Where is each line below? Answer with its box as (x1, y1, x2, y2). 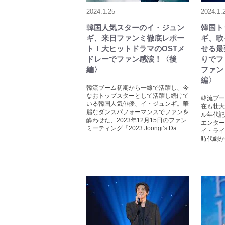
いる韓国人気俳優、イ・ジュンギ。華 (86, 100, 189, 108)
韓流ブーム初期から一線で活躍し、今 (86, 84, 189, 92)
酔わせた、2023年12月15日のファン (86, 117, 187, 124)
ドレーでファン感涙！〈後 (86, 55, 177, 64)
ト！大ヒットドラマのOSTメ (86, 44, 185, 53)
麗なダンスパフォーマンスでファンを (86, 108, 189, 116)
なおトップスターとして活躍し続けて (86, 92, 189, 100)
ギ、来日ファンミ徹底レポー (86, 34, 184, 43)
